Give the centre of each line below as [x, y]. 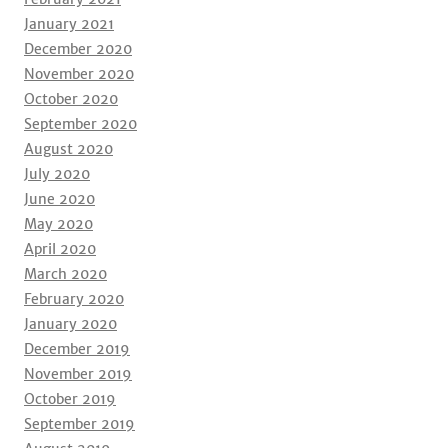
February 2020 [74, 299]
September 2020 [80, 124]
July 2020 [57, 174]
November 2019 [78, 374]
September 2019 [79, 424]
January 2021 [69, 24]
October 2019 [70, 399]
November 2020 [79, 74]
